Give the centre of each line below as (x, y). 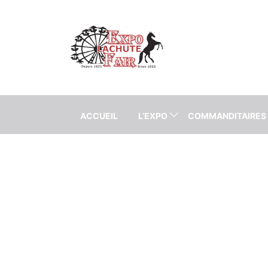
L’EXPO (153, 116)
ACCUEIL (99, 116)
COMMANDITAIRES (227, 116)
